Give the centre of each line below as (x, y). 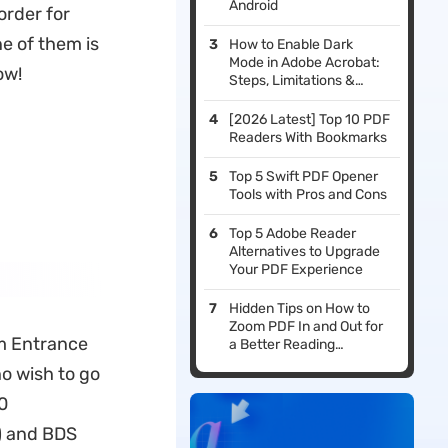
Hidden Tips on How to (300, 309)
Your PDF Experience (296, 270)
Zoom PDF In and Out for (306, 327)
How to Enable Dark (291, 45)
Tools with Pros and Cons (308, 195)
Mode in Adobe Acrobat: (305, 63)
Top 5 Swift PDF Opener (304, 177)
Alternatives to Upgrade (305, 252)
